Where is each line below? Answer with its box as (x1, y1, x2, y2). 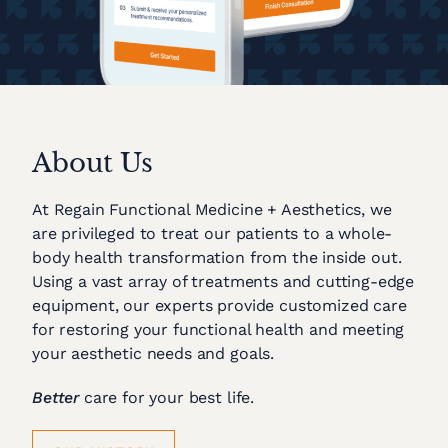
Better (32, 388, 80, 408)
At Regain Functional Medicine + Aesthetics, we (32, 200, 392, 220)
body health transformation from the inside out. (32, 248, 402, 268)
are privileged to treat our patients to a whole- (32, 224, 393, 244)
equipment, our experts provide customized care (32, 296, 407, 316)
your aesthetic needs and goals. (32, 344, 275, 364)
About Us (32, 147, 153, 180)
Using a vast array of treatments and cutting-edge (32, 272, 415, 292)
